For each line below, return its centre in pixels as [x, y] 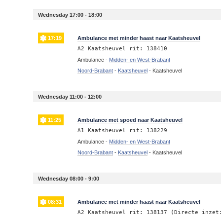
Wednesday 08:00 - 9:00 [69, 178]
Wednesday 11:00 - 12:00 [70, 96]
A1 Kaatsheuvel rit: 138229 [123, 130]
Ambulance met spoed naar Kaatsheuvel [130, 120]
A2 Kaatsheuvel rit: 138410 [123, 48]
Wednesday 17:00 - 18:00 [70, 15]
